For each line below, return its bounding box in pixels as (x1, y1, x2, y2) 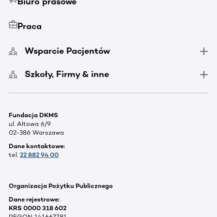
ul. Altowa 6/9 (9, 120, 51, 128)
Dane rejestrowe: (9, 196, 60, 203)
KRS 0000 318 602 (9, 204, 66, 212)
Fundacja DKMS (9, 111, 58, 119)
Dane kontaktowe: (9, 142, 65, 150)
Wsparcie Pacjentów (25, 46, 110, 57)
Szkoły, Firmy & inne (25, 69, 109, 80)
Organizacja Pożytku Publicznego (9, 182, 113, 190)
